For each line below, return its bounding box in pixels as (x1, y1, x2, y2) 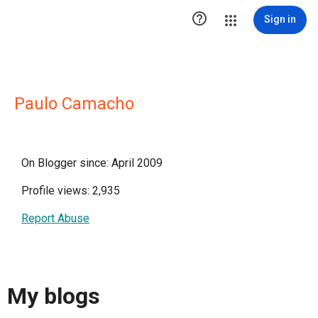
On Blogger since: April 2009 (21, 156, 163, 170)
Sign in (264, 13, 296, 25)
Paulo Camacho (14, 94, 134, 114)
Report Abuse (21, 212, 89, 225)
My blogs (7, 283, 100, 310)
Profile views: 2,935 (21, 184, 120, 197)
